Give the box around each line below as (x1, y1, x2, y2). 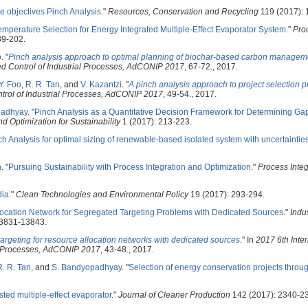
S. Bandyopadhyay (52, 263, 122, 272)
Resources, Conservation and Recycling (108, 7, 258, 16)
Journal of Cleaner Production (118, 290, 230, 300)
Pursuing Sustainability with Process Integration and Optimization (8, 162, 251, 172)
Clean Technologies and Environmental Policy (16, 190, 188, 199)
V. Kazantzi (80, 80, 122, 89)
